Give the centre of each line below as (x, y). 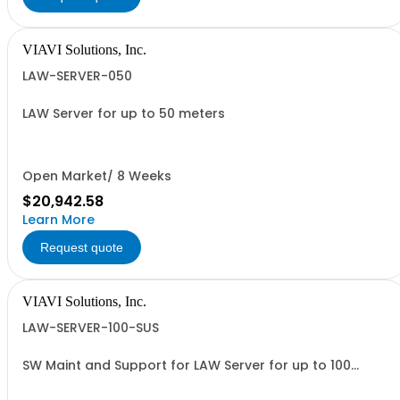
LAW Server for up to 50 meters (124, 113)
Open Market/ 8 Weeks (97, 176)
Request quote (82, 247)
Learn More (58, 220)
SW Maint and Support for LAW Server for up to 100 (187, 365)
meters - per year (80, 378)
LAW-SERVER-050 (77, 76)
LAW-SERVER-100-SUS (91, 328)
